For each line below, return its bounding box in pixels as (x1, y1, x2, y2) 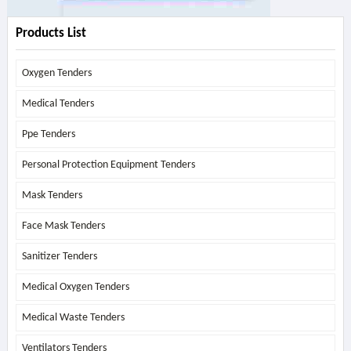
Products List (15, 27, 86, 40)
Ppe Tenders (21, 128, 75, 140)
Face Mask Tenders (21, 220, 105, 232)
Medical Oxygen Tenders (21, 281, 129, 293)
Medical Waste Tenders (21, 312, 125, 324)
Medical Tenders (21, 98, 94, 110)
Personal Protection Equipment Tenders (21, 159, 195, 171)
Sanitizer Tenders (21, 251, 97, 262)
